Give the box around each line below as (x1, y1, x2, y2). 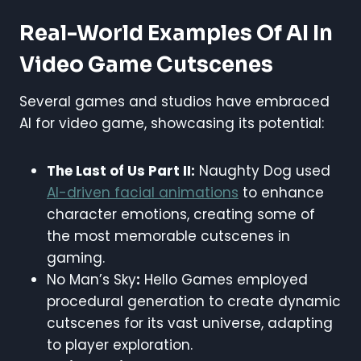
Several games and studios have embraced (19, 91, 330, 111)
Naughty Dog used (195, 160, 330, 180)
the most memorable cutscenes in (47, 226, 290, 246)
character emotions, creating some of (47, 204, 315, 224)
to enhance (239, 182, 324, 202)
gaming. (47, 247, 105, 268)
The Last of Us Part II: (47, 160, 195, 180)
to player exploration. (47, 334, 193, 355)
